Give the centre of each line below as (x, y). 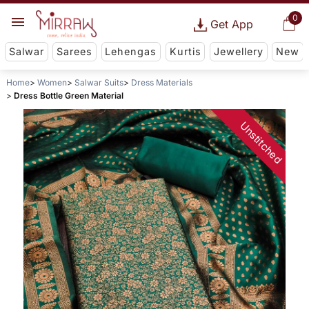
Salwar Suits (99, 83)
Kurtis (185, 52)
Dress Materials (161, 83)
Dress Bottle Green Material (68, 96)
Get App (231, 24)
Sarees (75, 52)
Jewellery (238, 52)
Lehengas (131, 52)
